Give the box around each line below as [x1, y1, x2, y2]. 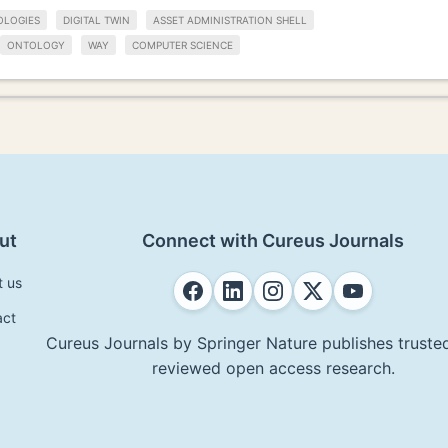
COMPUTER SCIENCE [132, 38, 233, 51]
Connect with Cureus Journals [142, 229, 404, 251]
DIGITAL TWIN [63, 14, 130, 27]
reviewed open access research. [151, 357, 395, 378]
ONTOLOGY [7, 38, 65, 51]
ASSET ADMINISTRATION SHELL [153, 14, 307, 27]
